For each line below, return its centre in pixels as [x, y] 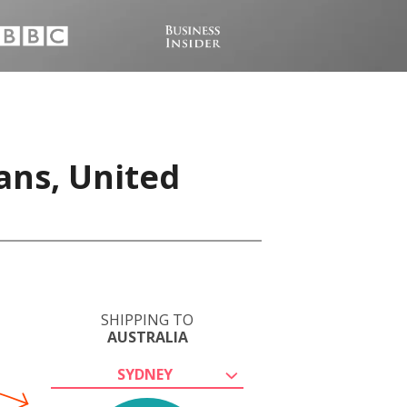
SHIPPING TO [147, 320]
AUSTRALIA [147, 337]
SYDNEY [144, 374]
